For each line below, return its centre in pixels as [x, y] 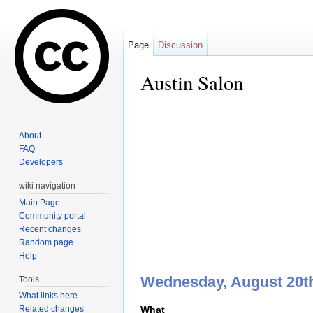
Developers [41, 162]
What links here [49, 296]
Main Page [40, 202]
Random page [46, 242]
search [248, 102]
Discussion [181, 45]
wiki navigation [48, 185]
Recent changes [50, 229]
